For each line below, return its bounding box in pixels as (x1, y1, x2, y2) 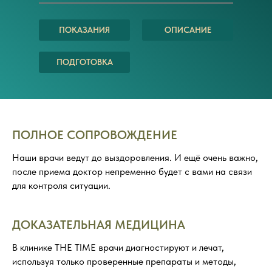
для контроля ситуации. (12, 180, 110, 192)
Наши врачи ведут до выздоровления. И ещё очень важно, (12, 152, 258, 164)
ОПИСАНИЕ (164, 25, 211, 35)
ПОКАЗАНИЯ (59, 25, 110, 35)
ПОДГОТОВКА (56, 57, 113, 67)
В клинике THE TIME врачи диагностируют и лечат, (12, 242, 224, 254)
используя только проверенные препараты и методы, (12, 256, 236, 268)
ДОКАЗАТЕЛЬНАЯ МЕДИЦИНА (12, 217, 185, 233)
